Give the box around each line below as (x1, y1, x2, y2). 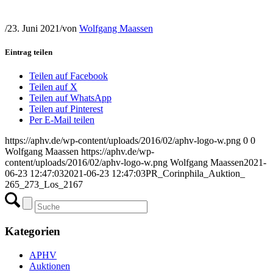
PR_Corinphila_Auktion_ (146, 168, 245, 179)
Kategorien (5, 224, 60, 238)
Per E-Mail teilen (29, 115, 94, 126)
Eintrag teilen (5, 47, 52, 57)
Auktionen (29, 260, 70, 271)
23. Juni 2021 (7, 23, 60, 34)
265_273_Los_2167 (5, 179, 83, 190)
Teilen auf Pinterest (29, 104, 103, 115)
